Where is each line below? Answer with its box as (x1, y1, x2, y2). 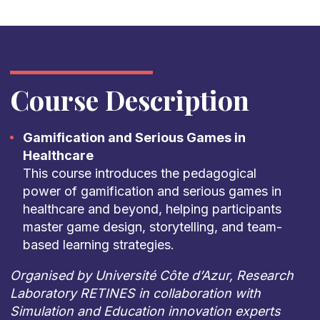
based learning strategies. (22, 237, 174, 252)
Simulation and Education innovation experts (9, 304, 281, 319)
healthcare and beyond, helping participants (22, 201, 281, 216)
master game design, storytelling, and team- (22, 219, 282, 234)
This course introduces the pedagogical (22, 166, 256, 181)
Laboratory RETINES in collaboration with (9, 286, 261, 301)
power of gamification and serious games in (22, 184, 281, 199)
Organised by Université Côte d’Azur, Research (9, 268, 294, 283)
